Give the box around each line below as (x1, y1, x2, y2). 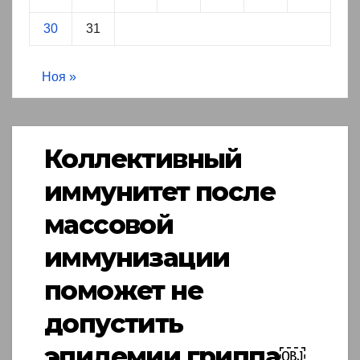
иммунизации (44, 242, 230, 274)
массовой (44, 209, 174, 241)
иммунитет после (44, 176, 275, 208)
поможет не (44, 275, 202, 307)
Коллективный (44, 143, 242, 175)
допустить (44, 308, 183, 340)
